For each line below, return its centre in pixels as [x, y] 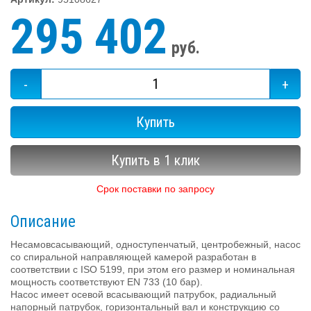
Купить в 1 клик [155, 160]
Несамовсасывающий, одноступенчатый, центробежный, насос [155, 244]
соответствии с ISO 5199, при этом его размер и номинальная [153, 269]
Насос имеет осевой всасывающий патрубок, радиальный [143, 294]
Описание [43, 221]
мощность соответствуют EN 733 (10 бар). [107, 281]
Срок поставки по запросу [155, 188]
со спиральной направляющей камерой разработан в [133, 257]
